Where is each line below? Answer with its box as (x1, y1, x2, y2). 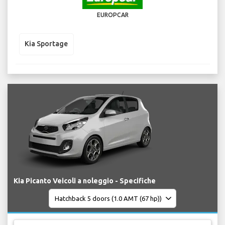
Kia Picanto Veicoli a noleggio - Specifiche (14, 177, 156, 185)
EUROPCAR (96, 11, 129, 18)
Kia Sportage (25, 40, 68, 48)
